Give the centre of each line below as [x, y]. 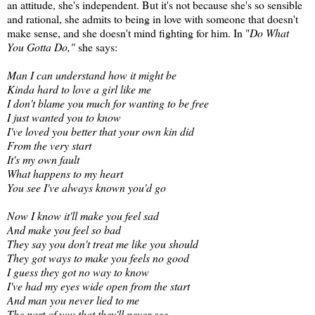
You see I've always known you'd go [86, 188]
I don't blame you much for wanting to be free [108, 103]
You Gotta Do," [43, 47]
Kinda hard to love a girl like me [79, 89]
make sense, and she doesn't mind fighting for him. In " [128, 33]
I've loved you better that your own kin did [101, 131]
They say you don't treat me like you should [103, 244]
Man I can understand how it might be [92, 75]
